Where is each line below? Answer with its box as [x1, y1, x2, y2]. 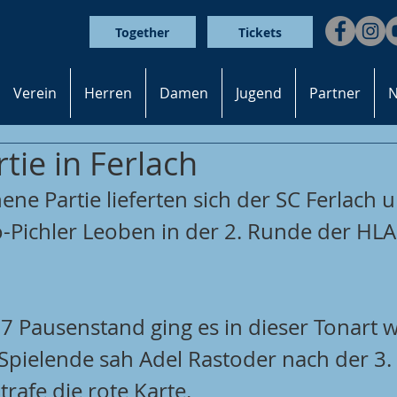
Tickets [238, 23, 283, 41]
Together [115, 23, 170, 41]
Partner [309, 82, 361, 103]
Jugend [236, 82, 282, 103]
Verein [13, 82, 57, 103]
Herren [84, 82, 132, 103]
